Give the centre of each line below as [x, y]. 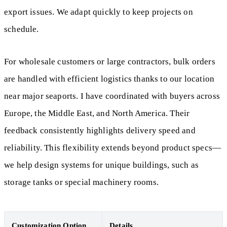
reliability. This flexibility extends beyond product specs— [113, 148]
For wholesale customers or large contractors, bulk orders [110, 62]
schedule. [22, 29]
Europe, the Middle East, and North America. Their [97, 113]
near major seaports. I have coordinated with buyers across [112, 96]
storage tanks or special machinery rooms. [81, 182]
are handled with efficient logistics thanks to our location [109, 79]
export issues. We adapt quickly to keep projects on [99, 12]
